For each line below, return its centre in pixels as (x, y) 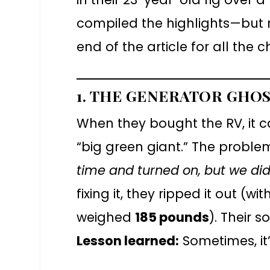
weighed (106, 217)
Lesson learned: (128, 240)
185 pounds (172, 217)
